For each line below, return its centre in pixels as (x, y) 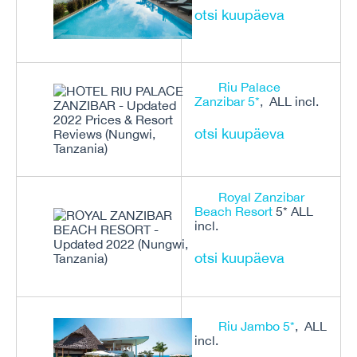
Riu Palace (249, 87)
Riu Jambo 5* (257, 326)
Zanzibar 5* (227, 101)
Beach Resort (233, 211)
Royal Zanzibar (261, 197)
